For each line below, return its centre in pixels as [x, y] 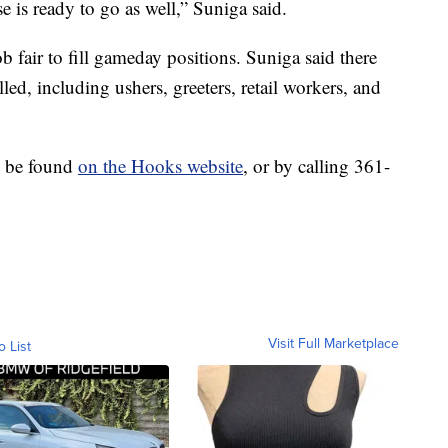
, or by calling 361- [316, 165]
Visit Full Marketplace [333, 342]
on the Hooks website [160, 165]
